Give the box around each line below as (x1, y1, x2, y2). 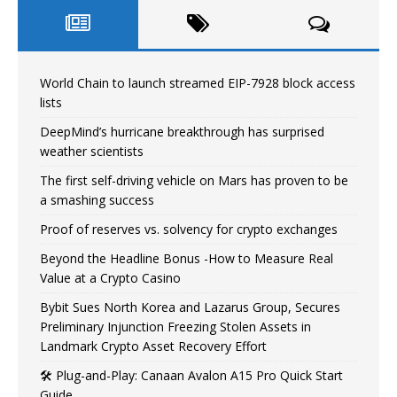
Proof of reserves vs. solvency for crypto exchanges (40, 220, 338, 237)
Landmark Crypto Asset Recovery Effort (40, 337, 267, 354)
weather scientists (40, 142, 144, 160)
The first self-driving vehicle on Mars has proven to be (40, 171, 348, 189)
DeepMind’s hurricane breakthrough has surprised (40, 122, 324, 140)
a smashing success (40, 191, 154, 208)
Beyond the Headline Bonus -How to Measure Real (40, 249, 333, 267)
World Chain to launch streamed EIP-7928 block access (40, 74, 355, 91)
